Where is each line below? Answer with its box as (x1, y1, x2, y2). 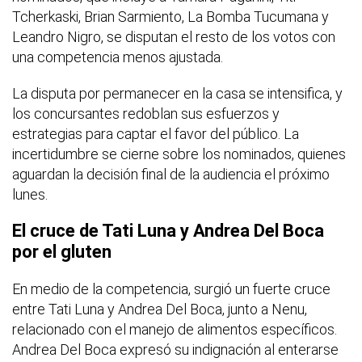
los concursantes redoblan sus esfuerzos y (12, 104, 280, 122)
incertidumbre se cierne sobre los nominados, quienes (12, 145, 346, 162)
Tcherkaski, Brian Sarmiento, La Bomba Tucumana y (12, 7, 329, 25)
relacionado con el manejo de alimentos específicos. (12, 320, 337, 338)
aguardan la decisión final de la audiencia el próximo (12, 165, 330, 183)
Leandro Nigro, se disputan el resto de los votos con (12, 27, 335, 45)
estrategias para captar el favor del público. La (12, 124, 299, 142)
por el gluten (12, 241, 112, 262)
